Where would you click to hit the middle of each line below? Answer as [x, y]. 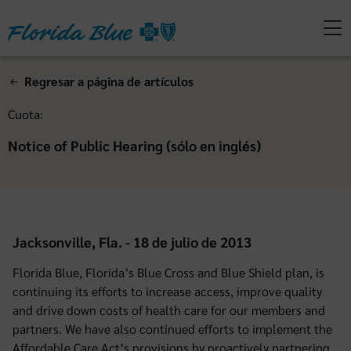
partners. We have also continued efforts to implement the [172, 329]
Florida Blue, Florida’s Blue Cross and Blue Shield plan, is [168, 272]
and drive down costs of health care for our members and [169, 310]
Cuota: [25, 114]
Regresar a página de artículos [109, 81]
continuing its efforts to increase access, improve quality [167, 291]
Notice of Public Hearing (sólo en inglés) [134, 145]
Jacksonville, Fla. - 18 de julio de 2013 [132, 242]
